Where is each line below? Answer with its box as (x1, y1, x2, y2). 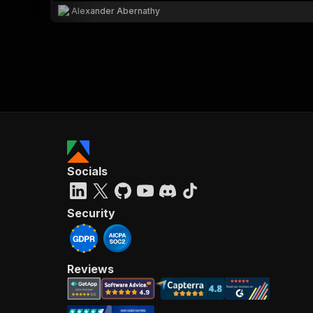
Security (67, 206, 115, 220)
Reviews (67, 262, 114, 276)
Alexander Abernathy (71, 6, 160, 16)
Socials (67, 164, 108, 178)
